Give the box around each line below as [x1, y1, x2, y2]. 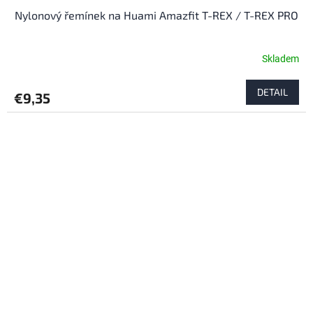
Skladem [262, 53, 299, 65]
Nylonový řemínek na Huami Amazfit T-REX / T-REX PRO [15, 8, 298, 22]
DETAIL [257, 85, 288, 98]
